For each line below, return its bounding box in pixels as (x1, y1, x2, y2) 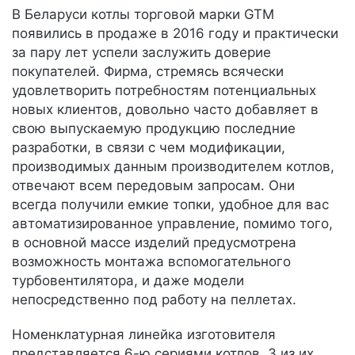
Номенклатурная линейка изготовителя (12, 326, 276, 342)
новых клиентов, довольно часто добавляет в (12, 101, 319, 117)
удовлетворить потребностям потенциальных (12, 82, 316, 98)
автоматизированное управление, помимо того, (12, 216, 333, 231)
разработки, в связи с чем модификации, (12, 139, 285, 155)
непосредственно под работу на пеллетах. (12, 292, 296, 307)
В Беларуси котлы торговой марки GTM (12, 6, 274, 22)
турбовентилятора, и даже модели (12, 273, 244, 288)
